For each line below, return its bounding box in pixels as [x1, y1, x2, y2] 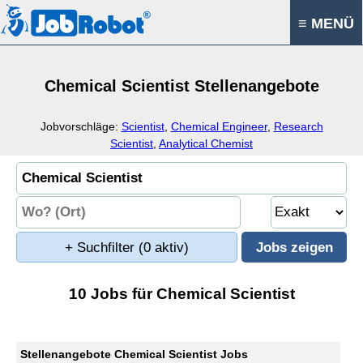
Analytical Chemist [159, 137, 253, 150]
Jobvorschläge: [40, 120, 122, 133]
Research [273, 120, 323, 133]
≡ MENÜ [298, 15, 354, 32]
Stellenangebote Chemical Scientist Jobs [20, 348, 248, 361]
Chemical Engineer [170, 120, 267, 133]
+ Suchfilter [65, 240, 139, 255]
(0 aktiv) [139, 240, 189, 255]
